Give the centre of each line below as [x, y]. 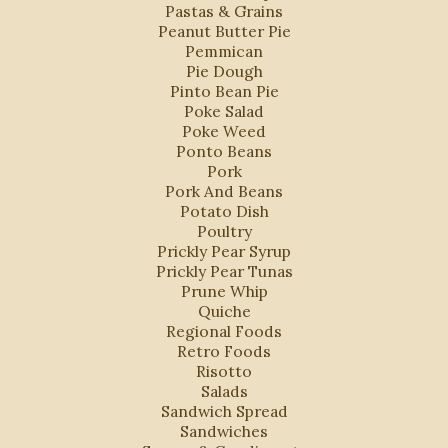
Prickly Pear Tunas [224, 270]
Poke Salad [224, 110]
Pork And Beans [224, 190]
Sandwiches [224, 430]
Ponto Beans [224, 150]
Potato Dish [224, 210]
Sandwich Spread [224, 410]
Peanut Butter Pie [224, 30]
